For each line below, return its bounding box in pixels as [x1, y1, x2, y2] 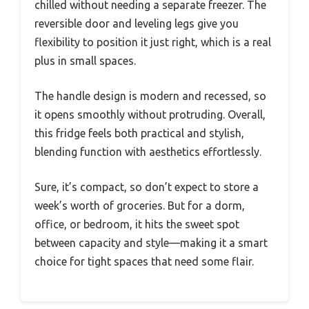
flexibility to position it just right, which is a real [34, 36, 271, 49]
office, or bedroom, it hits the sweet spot [34, 218, 239, 231]
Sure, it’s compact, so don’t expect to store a [34, 181, 259, 194]
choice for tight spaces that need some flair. [34, 255, 254, 268]
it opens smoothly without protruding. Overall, [34, 108, 266, 121]
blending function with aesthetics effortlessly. [34, 146, 261, 159]
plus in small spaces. [34, 54, 136, 68]
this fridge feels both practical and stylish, [34, 127, 244, 140]
